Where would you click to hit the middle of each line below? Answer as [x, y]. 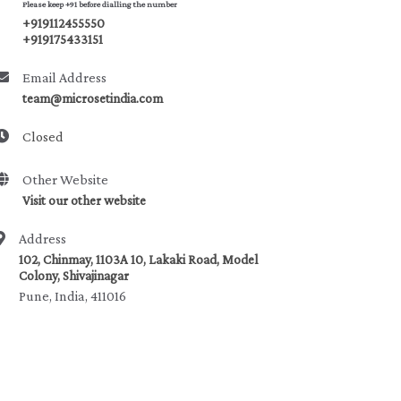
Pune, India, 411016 [73, 296]
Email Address [65, 77]
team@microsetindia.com [93, 98]
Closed [43, 137]
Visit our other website [85, 200]
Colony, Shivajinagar [74, 276]
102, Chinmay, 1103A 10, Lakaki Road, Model [139, 260]
